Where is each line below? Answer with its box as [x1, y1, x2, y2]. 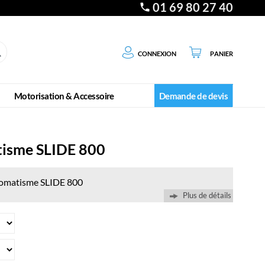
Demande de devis [159, 90, 228, 101]
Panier [210, 46, 234, 58]
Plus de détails [182, 191, 231, 201]
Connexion [138, 46, 177, 58]
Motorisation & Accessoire [14, 90, 114, 101]
